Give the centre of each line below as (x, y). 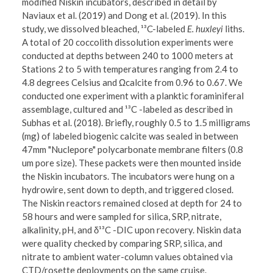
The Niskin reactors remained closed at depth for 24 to (132, 203)
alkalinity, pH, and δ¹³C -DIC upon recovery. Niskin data (132, 230)
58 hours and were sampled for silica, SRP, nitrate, (122, 217)
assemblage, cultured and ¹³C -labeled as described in (128, 109)
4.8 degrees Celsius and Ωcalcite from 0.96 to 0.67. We (133, 83)
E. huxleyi (206, 29)
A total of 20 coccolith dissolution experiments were (128, 42)
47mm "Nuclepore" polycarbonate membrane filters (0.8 (133, 150)
